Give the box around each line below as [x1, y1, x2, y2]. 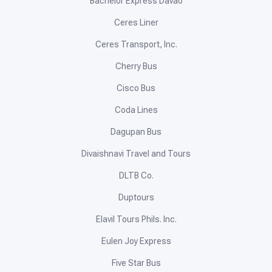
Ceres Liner [114, 18, 158, 28]
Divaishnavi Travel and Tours [81, 149, 191, 159]
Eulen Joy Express [101, 236, 171, 246]
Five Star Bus [111, 258, 161, 268]
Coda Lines [114, 105, 158, 115]
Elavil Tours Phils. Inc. [95, 214, 177, 225]
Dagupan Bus [110, 127, 161, 137]
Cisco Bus [117, 83, 155, 93]
